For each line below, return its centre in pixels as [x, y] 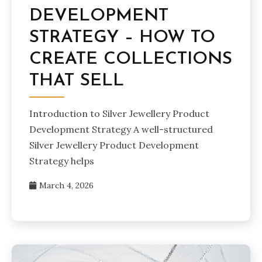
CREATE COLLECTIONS [131, 59]
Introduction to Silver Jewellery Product [119, 113]
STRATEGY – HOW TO [122, 38]
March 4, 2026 [66, 185]
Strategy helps [62, 161]
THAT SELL [77, 81]
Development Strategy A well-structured [121, 129]
